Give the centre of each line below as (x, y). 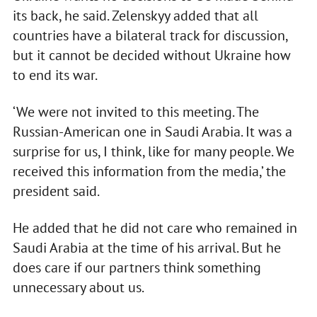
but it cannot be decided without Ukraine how (151, 56)
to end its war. (56, 75)
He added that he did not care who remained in (155, 228)
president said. (56, 191)
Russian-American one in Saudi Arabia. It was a (152, 132)
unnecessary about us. (78, 288)
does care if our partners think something (137, 268)
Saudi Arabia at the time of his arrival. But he (146, 248)
